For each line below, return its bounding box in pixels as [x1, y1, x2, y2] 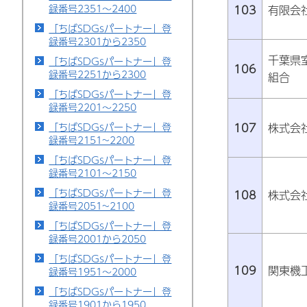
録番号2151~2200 [49, 132, 135, 147]
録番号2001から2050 [49, 231, 147, 246]
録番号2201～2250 [49, 99, 137, 114]
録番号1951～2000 [49, 264, 137, 279]
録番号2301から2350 [49, 34, 147, 49]
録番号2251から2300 [49, 66, 147, 82]
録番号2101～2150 [49, 165, 137, 180]
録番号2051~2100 [49, 198, 135, 213]
